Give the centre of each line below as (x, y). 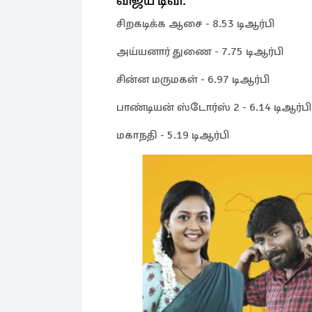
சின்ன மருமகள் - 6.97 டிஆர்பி (193, 79)
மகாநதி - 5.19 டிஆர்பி (173, 135)
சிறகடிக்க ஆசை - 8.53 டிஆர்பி (195, 24)
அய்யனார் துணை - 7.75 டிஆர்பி (200, 52)
